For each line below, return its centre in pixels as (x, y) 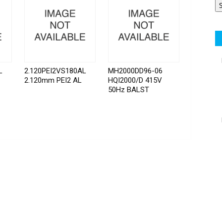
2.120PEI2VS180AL (55, 71)
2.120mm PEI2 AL (53, 81)
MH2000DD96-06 (136, 71)
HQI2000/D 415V (135, 81)
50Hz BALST (129, 90)
